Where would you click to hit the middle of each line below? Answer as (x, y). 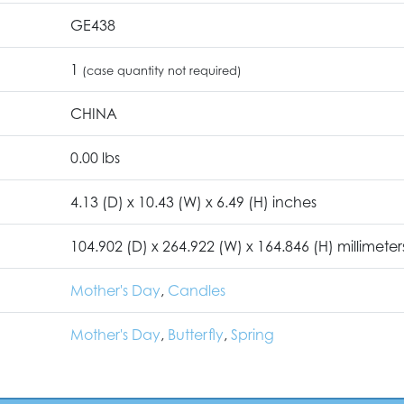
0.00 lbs (95, 157)
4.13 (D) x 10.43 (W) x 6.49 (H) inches (193, 202)
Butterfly (196, 334)
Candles (197, 290)
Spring (252, 334)
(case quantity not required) (162, 70)
